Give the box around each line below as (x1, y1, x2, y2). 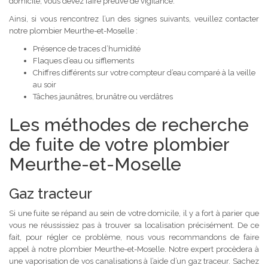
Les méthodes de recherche (9, 114, 249, 135)
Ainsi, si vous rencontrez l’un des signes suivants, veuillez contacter (9, 14, 259, 23)
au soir (33, 80, 56, 89)
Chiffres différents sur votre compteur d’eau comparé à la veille (33, 68, 255, 77)
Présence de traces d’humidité (33, 44, 141, 53)
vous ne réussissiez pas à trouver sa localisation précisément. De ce (9, 220, 259, 230)
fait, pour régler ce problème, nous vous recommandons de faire (9, 232, 259, 242)
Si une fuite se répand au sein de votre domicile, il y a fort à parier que (9, 208, 259, 218)
